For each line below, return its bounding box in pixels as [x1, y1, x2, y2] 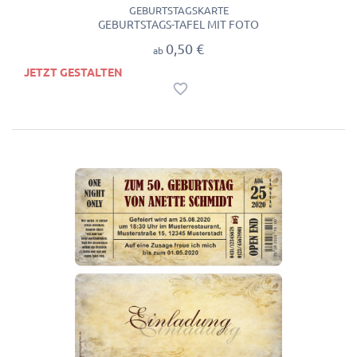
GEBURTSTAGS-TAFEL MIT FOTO [98, 18, 259, 31]
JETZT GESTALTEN [24, 66, 123, 80]
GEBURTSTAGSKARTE [128, 5, 229, 16]
